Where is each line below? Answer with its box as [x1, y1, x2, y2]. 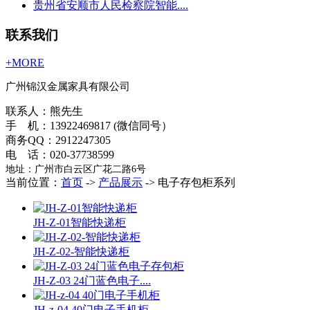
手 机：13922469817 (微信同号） [6, 120, 172, 132]
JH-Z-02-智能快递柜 [33, 246, 129, 258]
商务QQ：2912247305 [6, 134, 111, 147]
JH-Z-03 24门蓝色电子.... [33, 275, 151, 287]
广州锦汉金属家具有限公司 [6, 81, 130, 93]
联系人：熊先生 [6, 105, 108, 118]
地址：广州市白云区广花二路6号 [6, 164, 146, 175]
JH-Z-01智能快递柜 [33, 217, 126, 229]
